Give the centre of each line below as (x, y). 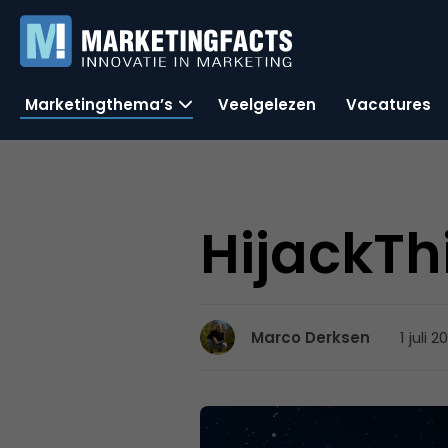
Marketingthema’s (99, 104)
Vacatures (388, 104)
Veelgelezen (267, 104)
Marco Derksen (311, 337)
